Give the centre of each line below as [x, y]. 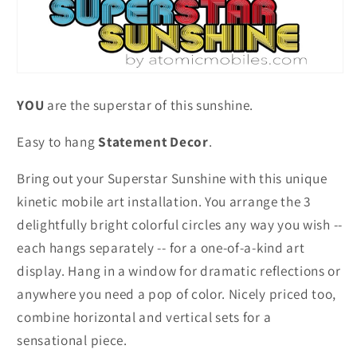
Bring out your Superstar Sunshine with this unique [172, 178]
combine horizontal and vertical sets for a [144, 317]
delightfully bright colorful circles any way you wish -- [180, 225]
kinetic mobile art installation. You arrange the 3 [164, 202]
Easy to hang [58, 141]
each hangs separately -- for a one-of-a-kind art [161, 248]
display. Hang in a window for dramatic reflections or [179, 271]
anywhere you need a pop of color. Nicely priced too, [177, 294]
